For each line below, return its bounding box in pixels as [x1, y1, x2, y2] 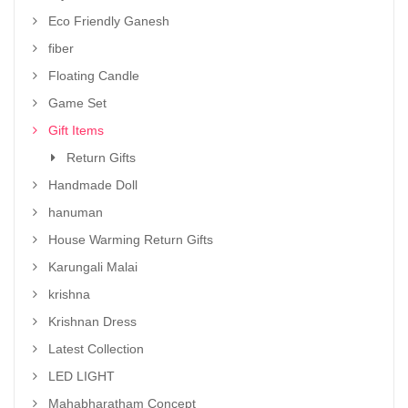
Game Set [48, 96, 107, 110]
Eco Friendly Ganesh [48, 14, 169, 28]
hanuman [48, 205, 103, 219]
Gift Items [48, 123, 104, 138]
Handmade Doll [48, 178, 138, 192]
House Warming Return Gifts [48, 232, 213, 247]
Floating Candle [48, 68, 139, 83]
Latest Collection [48, 342, 144, 356]
